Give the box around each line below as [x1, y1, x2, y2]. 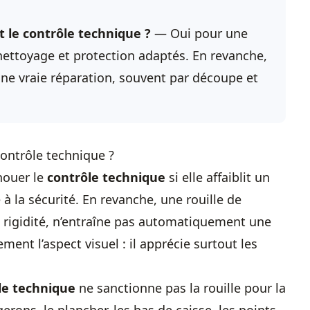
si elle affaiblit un [165, 169, 270, 185]
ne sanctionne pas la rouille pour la [75, 280, 286, 296]
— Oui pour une [151, 25, 248, 42]
